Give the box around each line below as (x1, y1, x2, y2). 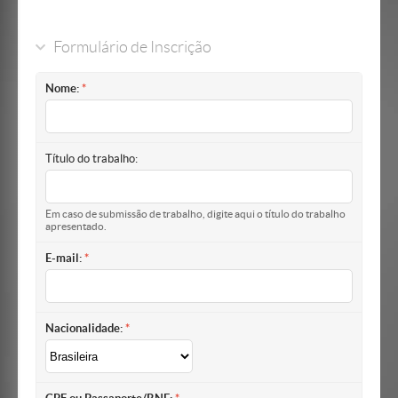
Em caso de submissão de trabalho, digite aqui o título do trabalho (45, 208, 346, 220)
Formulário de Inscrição (53, 38, 211, 56)
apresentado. (45, 220, 107, 233)
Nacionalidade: (45, 322, 123, 335)
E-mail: (45, 251, 82, 265)
